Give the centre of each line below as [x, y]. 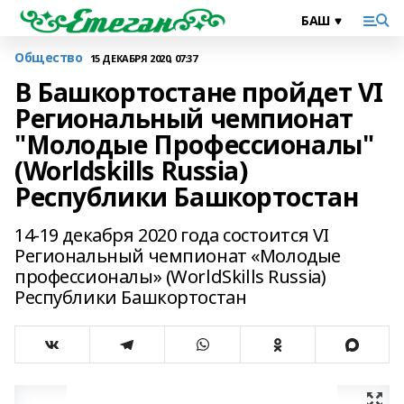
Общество [49, 57]
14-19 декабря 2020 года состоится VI [172, 235]
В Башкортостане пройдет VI [199, 92]
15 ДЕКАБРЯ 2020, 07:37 [143, 58]
